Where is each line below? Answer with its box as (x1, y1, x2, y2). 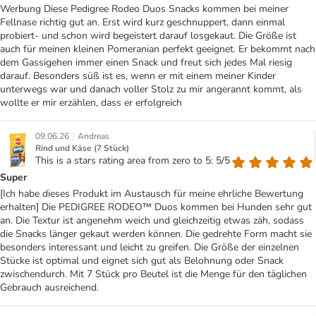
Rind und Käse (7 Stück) (35, 142, 129, 154)
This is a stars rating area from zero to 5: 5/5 (35, 154, 230, 168)
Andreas (78, 130, 109, 142)
